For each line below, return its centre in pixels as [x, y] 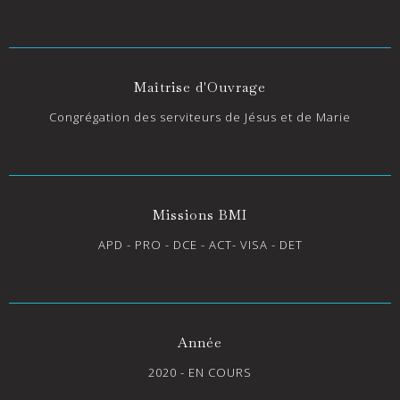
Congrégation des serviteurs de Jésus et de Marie [200, 117]
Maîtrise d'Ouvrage [200, 87]
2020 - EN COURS [200, 372]
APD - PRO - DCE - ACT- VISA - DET [200, 244]
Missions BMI [200, 214]
